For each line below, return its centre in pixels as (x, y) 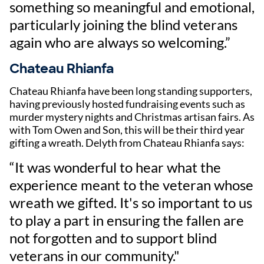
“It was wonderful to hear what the (115, 167)
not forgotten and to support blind (113, 237)
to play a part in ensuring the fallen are (127, 220)
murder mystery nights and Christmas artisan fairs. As (132, 116)
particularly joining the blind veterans (123, 24)
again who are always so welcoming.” (121, 42)
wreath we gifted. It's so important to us (131, 202)
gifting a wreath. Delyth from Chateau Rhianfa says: (127, 142)
